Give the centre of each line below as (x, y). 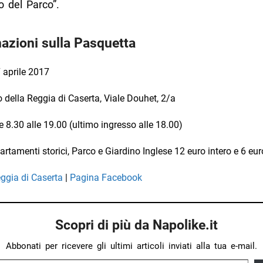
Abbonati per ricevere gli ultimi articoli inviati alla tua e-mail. (131, 246)
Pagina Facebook (106, 177)
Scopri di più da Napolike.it (136, 225)
